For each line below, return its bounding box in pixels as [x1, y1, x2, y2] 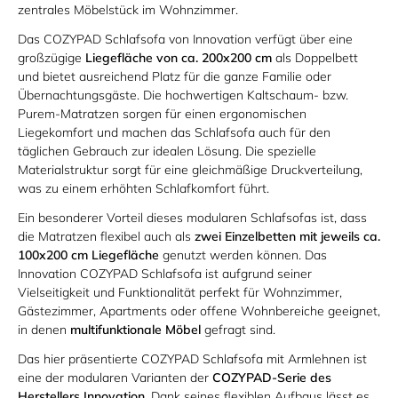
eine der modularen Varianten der [18, 369, 212, 386]
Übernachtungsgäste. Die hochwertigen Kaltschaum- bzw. [18, 86, 348, 103]
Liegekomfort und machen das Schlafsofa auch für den [18, 123, 330, 140]
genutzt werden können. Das [159, 246, 327, 263]
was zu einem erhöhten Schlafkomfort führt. [18, 179, 269, 196]
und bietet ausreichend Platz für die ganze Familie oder [18, 68, 331, 84]
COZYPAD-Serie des [212, 369, 331, 386]
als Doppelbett [272, 49, 358, 66]
